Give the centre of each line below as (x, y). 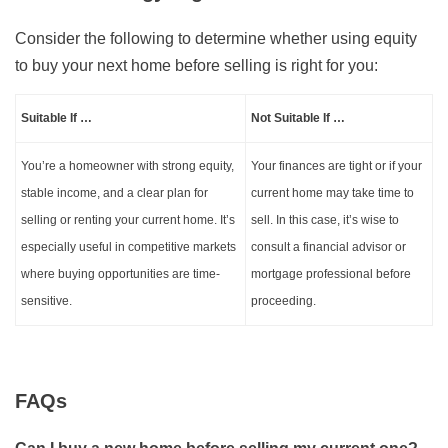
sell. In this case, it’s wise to (325, 220)
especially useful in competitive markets (128, 247)
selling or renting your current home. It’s (128, 220)
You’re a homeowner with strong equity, (127, 166)
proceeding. (283, 301)
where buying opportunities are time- (120, 274)
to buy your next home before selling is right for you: (196, 66)
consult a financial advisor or (328, 247)
